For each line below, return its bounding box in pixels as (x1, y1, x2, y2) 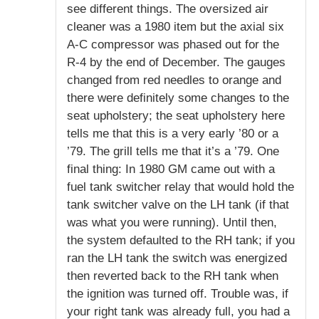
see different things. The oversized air (67, 1, 268, 16)
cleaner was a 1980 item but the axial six (67, 19, 284, 33)
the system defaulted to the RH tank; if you (67, 233, 295, 247)
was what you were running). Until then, (67, 215, 277, 229)
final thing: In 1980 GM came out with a (67, 162, 275, 176)
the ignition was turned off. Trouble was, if (67, 286, 288, 300)
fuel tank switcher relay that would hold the (67, 179, 294, 194)
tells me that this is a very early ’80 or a (67, 126, 278, 140)
